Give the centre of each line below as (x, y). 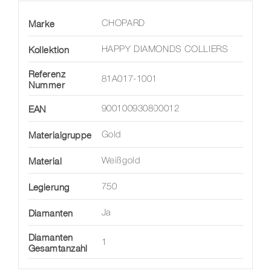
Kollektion (48, 50)
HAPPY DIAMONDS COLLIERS (165, 50)
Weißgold (121, 161)
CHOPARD (123, 24)
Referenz (47, 74)
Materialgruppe (60, 135)
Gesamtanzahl (58, 248)
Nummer (47, 85)
